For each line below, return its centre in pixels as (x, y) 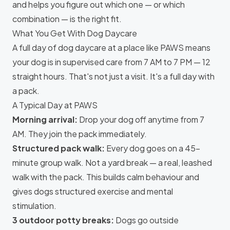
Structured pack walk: (59, 148)
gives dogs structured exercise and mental (93, 191)
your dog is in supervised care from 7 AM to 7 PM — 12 (111, 62)
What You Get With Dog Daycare (75, 33)
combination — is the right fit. (67, 19)
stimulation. (34, 206)
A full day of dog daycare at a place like (86, 47)
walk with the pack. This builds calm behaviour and (106, 177)
